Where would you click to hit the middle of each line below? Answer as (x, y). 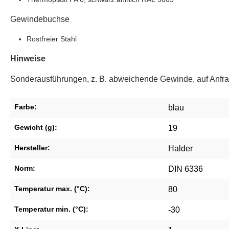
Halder (180, 149)
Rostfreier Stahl (52, 39)
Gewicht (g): (36, 128)
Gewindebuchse (40, 19)
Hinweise (28, 59)
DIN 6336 (186, 169)
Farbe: (26, 107)
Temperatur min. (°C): (51, 209)
